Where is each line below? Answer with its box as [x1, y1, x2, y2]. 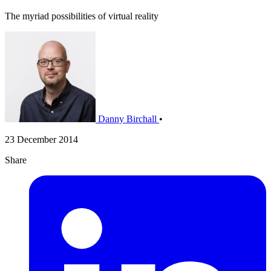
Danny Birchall [98, 114, 157, 125]
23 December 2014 [5, 134, 78, 145]
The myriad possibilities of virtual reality [5, 11, 158, 22]
